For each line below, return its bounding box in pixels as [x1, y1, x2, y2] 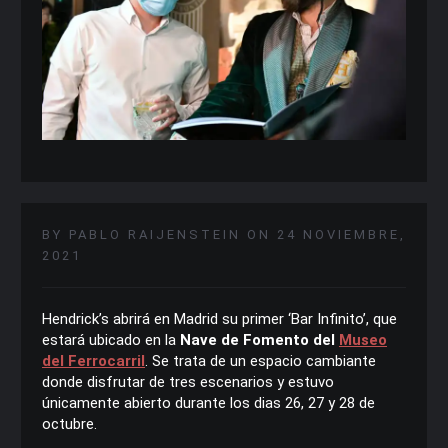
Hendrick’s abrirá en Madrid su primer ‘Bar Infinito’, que [42, 309, 397, 328]
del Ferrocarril [42, 351, 145, 370]
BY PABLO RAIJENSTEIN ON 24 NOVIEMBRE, [42, 226, 406, 242]
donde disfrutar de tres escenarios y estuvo [42, 372, 334, 391]
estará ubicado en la [42, 330, 180, 349]
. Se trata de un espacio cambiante [145, 351, 376, 370]
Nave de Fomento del [180, 330, 339, 349]
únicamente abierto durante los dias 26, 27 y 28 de [42, 393, 375, 412]
